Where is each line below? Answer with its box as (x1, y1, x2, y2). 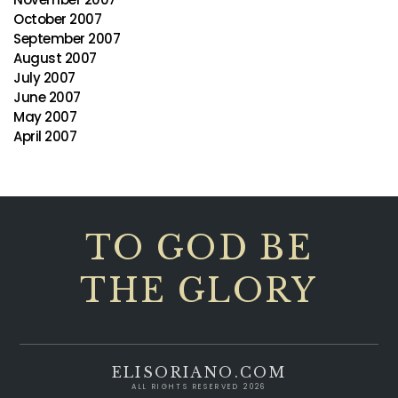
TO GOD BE (84, 228, 314, 268)
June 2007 (13, 88, 81, 107)
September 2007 (13, 29, 120, 48)
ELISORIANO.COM (111, 363, 287, 381)
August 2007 (13, 49, 97, 68)
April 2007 (13, 127, 76, 146)
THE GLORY (80, 271, 318, 311)
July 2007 (13, 68, 76, 87)
